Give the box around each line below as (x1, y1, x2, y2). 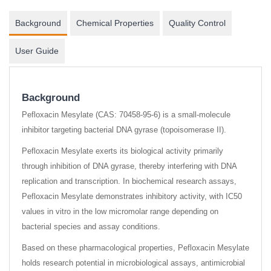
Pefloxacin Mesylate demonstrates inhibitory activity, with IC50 (22, 192, 242, 201)
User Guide (15, 46, 59, 56)
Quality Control (169, 18, 226, 28)
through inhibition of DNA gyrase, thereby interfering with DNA (22, 162, 237, 171)
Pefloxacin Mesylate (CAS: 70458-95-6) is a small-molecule (22, 110, 230, 120)
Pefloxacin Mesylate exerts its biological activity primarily (22, 146, 223, 156)
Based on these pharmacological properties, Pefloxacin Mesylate (22, 243, 249, 253)
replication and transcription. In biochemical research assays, (22, 177, 237, 186)
